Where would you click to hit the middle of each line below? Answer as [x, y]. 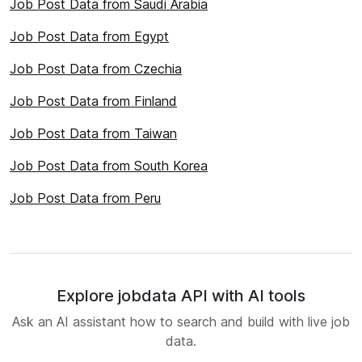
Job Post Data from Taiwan [93, 133]
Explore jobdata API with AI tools [181, 296]
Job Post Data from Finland [93, 101]
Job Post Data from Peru [85, 198]
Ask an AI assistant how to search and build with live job [181, 322]
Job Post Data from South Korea [109, 166]
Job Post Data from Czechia [96, 69]
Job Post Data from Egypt [89, 36]
